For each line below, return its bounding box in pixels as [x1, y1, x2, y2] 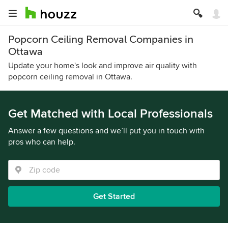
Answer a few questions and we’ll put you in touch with [8, 126, 205, 136]
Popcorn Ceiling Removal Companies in [8, 34, 193, 45]
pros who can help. [8, 137, 75, 147]
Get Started [93, 191, 135, 202]
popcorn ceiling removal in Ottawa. [8, 72, 132, 82]
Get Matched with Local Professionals [8, 106, 213, 121]
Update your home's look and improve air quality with [8, 61, 197, 71]
